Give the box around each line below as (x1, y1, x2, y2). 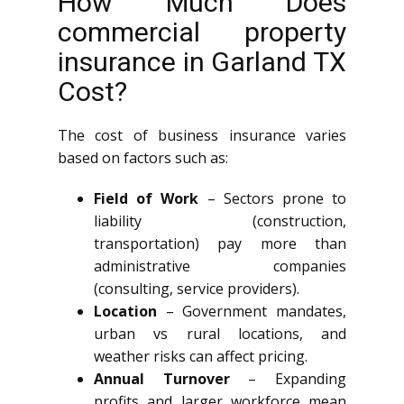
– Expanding (229, 369, 347, 389)
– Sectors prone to (198, 188, 347, 208)
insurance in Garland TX (58, 46, 346, 78)
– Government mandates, (157, 301, 346, 321)
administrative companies (94, 256, 346, 276)
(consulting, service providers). (94, 279, 299, 298)
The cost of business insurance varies (58, 125, 346, 145)
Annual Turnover (94, 369, 230, 389)
